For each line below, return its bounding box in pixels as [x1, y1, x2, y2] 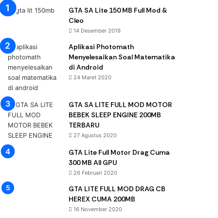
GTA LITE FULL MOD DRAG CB [69, 184, 166, 193]
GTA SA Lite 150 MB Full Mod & [69, 6, 167, 15]
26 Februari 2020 [73, 169, 118, 176]
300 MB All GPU [69, 158, 117, 167]
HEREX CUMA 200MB [69, 195, 136, 203]
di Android [69, 63, 104, 72]
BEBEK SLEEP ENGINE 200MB [69, 110, 162, 119]
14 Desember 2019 [73, 27, 121, 34]
